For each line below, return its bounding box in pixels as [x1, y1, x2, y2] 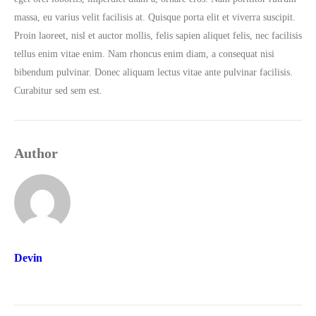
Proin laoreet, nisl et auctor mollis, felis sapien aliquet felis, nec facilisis [14, 30, 302, 41]
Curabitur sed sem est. [14, 85, 102, 96]
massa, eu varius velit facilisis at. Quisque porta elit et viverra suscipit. [14, 11, 296, 23]
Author [14, 145, 58, 161]
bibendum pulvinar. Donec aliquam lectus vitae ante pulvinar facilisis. [14, 66, 293, 78]
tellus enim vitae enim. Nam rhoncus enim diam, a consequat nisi [14, 48, 274, 59]
